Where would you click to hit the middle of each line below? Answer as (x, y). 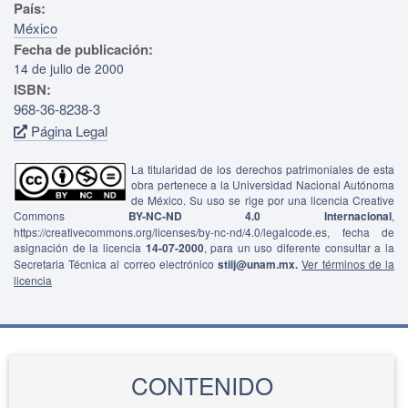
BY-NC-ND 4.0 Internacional (260, 215)
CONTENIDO (202, 384)
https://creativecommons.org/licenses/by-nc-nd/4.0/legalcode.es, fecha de (204, 231)
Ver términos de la (348, 263)
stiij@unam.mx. (258, 264)
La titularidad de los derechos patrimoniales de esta (263, 168)
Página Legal (67, 130)
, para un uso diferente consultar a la (299, 247)
